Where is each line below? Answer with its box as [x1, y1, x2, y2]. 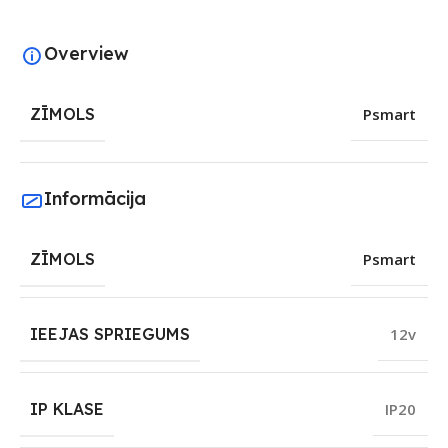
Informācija [44, 186, 146, 210]
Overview [44, 41, 129, 65]
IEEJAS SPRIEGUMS [30, 324, 190, 345]
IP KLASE [30, 399, 104, 420]
